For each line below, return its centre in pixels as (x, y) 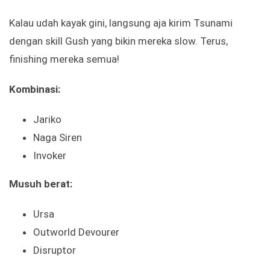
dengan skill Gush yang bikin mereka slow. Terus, (118, 41)
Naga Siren (58, 138)
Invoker (50, 156)
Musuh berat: (41, 184)
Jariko (47, 120)
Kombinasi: (35, 89)
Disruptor (55, 250)
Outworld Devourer (76, 232)
